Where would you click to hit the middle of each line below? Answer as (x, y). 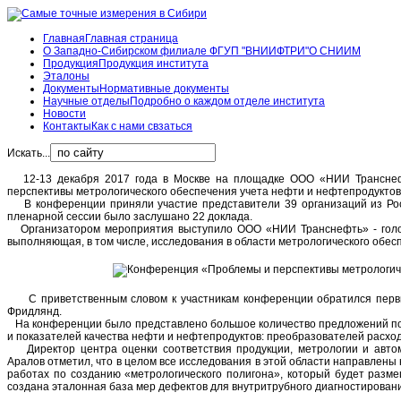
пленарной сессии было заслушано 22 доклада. (130, 217)
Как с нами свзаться (142, 126)
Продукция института (154, 64)
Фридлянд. (34, 311)
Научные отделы (86, 101)
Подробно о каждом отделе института (227, 101)
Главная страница (132, 38)
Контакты (67, 126)
